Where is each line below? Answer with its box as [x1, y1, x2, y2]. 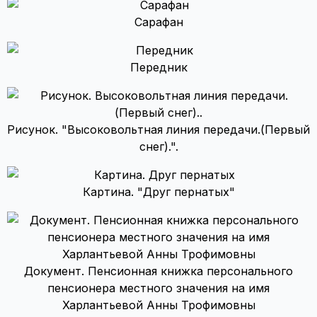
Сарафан [134, 15, 183, 29]
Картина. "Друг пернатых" [82, 185, 235, 199]
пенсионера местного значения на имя [47, 281, 270, 295]
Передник [129, 60, 188, 74]
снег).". [139, 139, 178, 154]
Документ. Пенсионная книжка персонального [24, 264, 293, 278]
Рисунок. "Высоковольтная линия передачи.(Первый [7, 122, 310, 137]
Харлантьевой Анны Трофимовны [62, 298, 255, 312]
